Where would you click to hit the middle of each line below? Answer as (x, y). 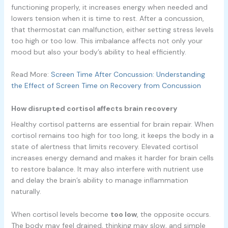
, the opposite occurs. (174, 214)
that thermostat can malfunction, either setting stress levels (112, 29)
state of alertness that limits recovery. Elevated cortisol (104, 147)
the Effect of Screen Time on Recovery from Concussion (106, 86)
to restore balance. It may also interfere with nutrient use (107, 169)
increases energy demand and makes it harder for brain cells (112, 158)
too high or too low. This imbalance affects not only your (107, 40)
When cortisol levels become (61, 214)
